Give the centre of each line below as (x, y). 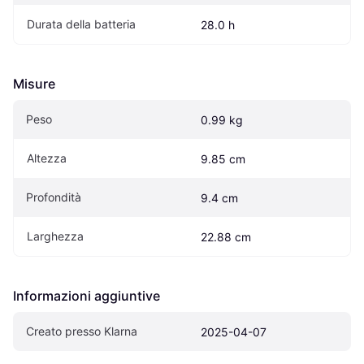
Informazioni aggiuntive (87, 296)
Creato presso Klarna (82, 331)
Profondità (54, 197)
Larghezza (55, 236)
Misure (34, 84)
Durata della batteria (81, 24)
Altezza (47, 158)
